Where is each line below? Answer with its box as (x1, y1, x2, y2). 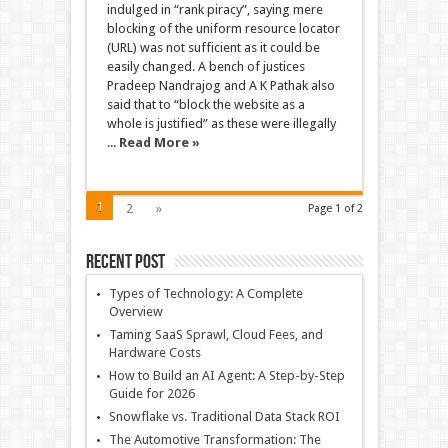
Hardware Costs (108, 345, 201, 360)
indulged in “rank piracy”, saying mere (106, 2, 323, 17)
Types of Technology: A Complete (108, 286, 303, 301)
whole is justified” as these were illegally (106, 116, 336, 131)
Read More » (118, 135, 200, 150)
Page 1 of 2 (307, 202, 363, 215)
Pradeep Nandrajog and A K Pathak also (106, 78, 335, 93)
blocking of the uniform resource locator (106, 21, 340, 36)
